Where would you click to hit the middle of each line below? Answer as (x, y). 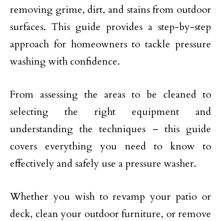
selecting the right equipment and (110, 112)
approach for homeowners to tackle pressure (110, 44)
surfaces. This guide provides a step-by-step (110, 27)
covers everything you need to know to (110, 146)
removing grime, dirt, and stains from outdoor (110, 10)
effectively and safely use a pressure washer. (103, 164)
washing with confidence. (65, 61)
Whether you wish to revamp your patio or (110, 197)
